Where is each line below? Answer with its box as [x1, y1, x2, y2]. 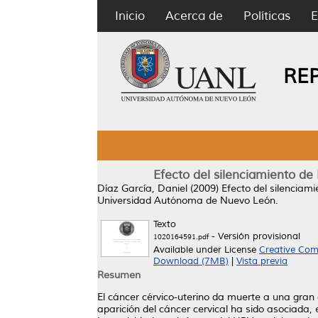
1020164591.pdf [153, 232, 209, 241]
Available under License [153, 244, 259, 256]
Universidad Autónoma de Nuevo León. [97, 194, 278, 207]
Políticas [243, 9, 290, 23]
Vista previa [236, 256, 287, 267]
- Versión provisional [209, 231, 300, 242]
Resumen [97, 269, 141, 281]
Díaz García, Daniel [97, 182, 187, 194]
